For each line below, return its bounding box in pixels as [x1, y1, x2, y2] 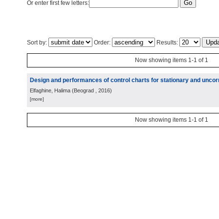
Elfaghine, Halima [30, 88, 70, 93]
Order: [92, 39, 112, 46]
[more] [30, 96, 44, 102]
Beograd [74, 88, 94, 93]
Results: [155, 39, 179, 46]
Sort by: [27, 39, 48, 46]
